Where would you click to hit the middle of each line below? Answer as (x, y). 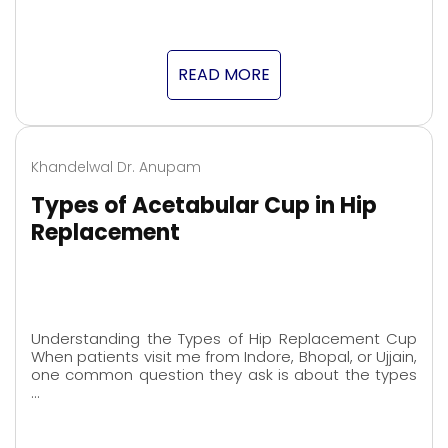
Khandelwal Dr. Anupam (116, 166)
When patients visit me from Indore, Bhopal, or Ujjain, (224, 357)
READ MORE (224, 74)
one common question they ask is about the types (224, 375)
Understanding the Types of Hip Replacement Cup (224, 339)
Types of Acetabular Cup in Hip (204, 205)
